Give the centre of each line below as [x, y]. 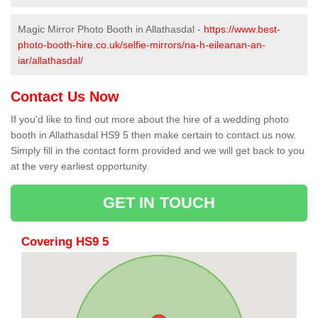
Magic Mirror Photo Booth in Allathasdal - [111, 29]
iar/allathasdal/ [50, 61]
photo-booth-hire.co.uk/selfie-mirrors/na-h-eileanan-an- [142, 45]
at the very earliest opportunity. [80, 166]
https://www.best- [242, 29]
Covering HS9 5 [65, 242]
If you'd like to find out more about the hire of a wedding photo [150, 120]
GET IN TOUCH [159, 203]
